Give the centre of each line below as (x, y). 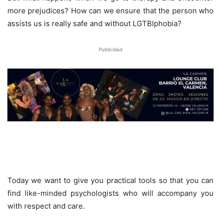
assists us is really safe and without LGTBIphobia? (94, 23)
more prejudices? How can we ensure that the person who (110, 10)
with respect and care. (46, 206)
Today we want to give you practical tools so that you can (110, 180)
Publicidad (110, 49)
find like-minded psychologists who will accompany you (110, 193)
